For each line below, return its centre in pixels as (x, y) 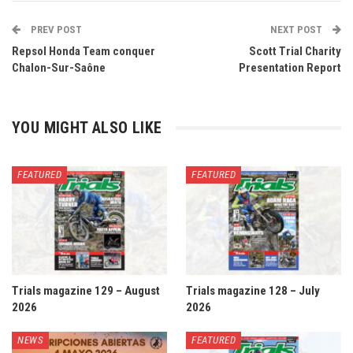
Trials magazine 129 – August (86, 290)
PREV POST (55, 30)
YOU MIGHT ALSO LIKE (87, 128)
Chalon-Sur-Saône (59, 68)
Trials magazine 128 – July (253, 290)
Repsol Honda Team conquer (84, 51)
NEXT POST (297, 30)
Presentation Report (290, 68)
